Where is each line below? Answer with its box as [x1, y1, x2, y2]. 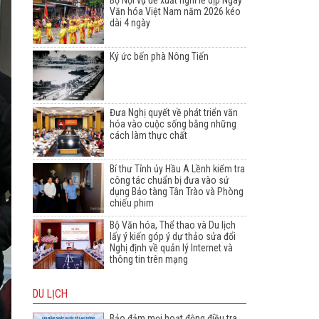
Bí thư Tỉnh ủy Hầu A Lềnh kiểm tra [110, 163, 245, 175]
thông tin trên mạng [110, 253, 188, 266]
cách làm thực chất [110, 130, 187, 142]
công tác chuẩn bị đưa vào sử [110, 174, 229, 187]
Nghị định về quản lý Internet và [110, 242, 233, 254]
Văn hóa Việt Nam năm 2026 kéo [110, 6, 241, 18]
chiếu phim [110, 197, 154, 209]
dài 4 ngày [110, 17, 150, 29]
